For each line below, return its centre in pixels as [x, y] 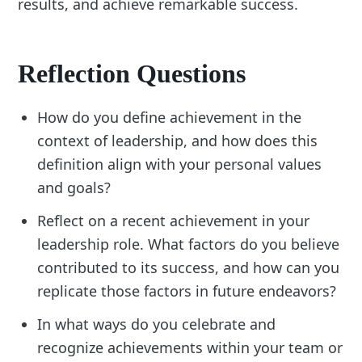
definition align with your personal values [180, 164]
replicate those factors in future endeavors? [187, 290]
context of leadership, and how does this [178, 140]
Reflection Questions [132, 73]
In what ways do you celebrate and [157, 324]
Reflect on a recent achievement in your [174, 220]
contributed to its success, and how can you [189, 267]
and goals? [74, 187]
